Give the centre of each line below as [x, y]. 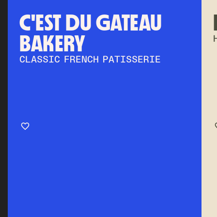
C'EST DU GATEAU [91, 22]
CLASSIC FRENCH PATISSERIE [90, 60]
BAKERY [52, 43]
